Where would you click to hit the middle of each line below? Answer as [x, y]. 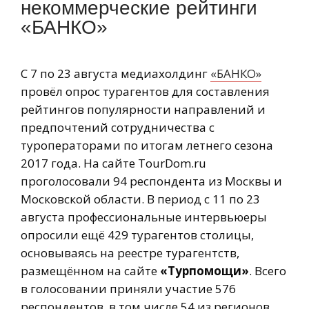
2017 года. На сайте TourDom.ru [113, 163]
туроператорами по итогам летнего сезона [147, 145]
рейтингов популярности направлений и [143, 109]
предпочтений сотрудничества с [118, 127]
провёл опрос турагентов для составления [145, 91]
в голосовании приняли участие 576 [128, 288]
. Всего [268, 270]
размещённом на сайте [90, 270]
